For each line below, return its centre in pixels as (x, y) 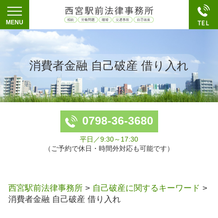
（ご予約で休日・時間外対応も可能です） (109, 149)
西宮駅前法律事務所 (45, 188)
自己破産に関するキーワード (146, 188)
